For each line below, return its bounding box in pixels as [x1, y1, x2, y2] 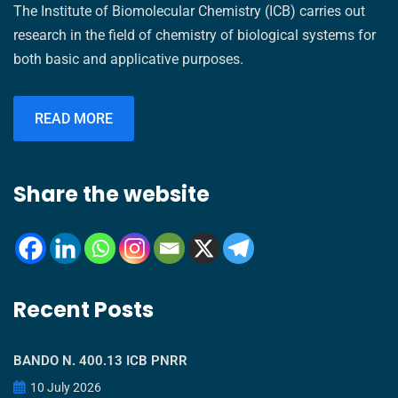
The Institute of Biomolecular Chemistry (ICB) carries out [13, 2, 365, 20]
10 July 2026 [28, 379, 101, 394]
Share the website [13, 179, 210, 209]
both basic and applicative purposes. [13, 50, 243, 68]
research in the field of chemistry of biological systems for [13, 26, 376, 44]
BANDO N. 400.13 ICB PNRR [13, 352, 187, 369]
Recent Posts [13, 294, 154, 324]
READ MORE [35, 109, 113, 127]
